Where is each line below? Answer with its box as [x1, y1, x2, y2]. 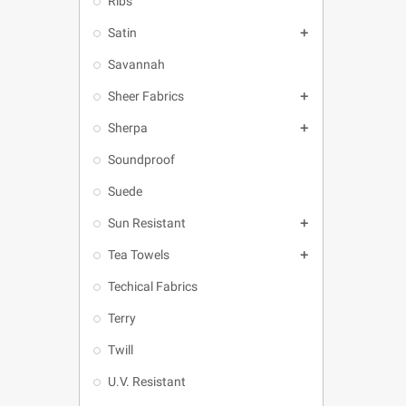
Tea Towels [108, 247, 169, 262]
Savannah [108, 57, 165, 72]
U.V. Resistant [108, 374, 186, 389]
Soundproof [108, 152, 175, 167]
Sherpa [108, 121, 148, 135]
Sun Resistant [108, 216, 186, 230]
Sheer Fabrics [108, 89, 184, 103]
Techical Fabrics [108, 279, 198, 294]
